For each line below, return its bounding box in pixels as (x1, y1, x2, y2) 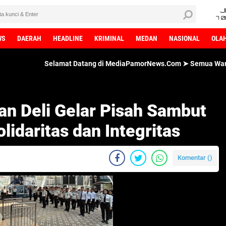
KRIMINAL (94, 34, 124, 42)
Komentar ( (178, 154, 210, 161)
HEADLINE (53, 34, 83, 42)
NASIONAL (169, 34, 200, 42)
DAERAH (17, 34, 41, 42)
